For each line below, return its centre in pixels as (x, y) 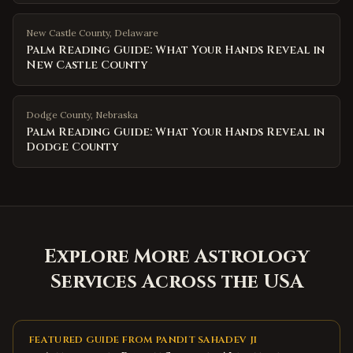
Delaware (136, 33)
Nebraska (117, 115)
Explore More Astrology (176, 257)
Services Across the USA (176, 282)
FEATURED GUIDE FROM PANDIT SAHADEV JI (143, 340)
